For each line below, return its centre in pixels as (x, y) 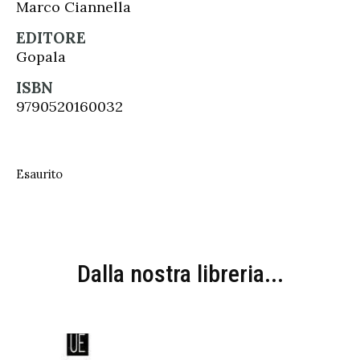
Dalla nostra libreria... (180, 273)
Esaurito (39, 174)
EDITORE (51, 37)
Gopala (41, 56)
